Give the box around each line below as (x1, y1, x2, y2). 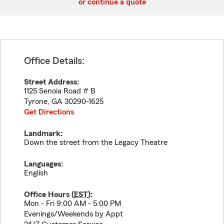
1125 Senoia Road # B (24, 87, 95, 95)
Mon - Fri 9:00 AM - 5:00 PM (24, 199, 121, 207)
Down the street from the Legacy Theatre (24, 138, 167, 146)
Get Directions (24, 108, 74, 116)
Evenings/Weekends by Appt (24, 210, 123, 218)
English (24, 169, 48, 177)
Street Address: (24, 78, 79, 86)
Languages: (24, 160, 63, 168)
